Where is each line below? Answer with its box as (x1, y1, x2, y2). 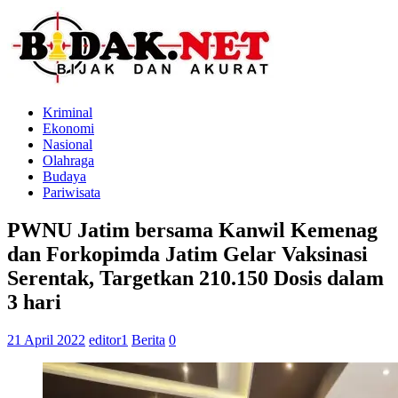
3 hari (7, 290, 61, 314)
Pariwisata (43, 185, 100, 200)
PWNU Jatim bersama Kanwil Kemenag (7, 218, 378, 242)
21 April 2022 (7, 331, 85, 347)
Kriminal (43, 105, 92, 120)
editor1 (89, 331, 128, 347)
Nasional (43, 137, 92, 152)
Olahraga (43, 153, 94, 168)
